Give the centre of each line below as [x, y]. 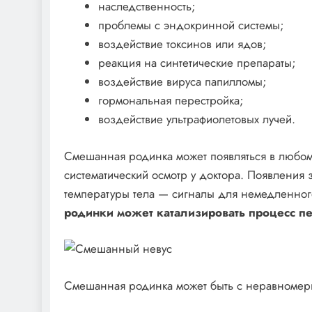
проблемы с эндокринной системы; [191, 25]
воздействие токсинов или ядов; [182, 44]
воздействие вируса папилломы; [182, 82]
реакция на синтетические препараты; [197, 63]
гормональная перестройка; [171, 101]
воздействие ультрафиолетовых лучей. [196, 119]
